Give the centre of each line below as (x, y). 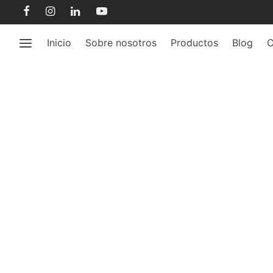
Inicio (59, 43)
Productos (194, 43)
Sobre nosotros (121, 43)
